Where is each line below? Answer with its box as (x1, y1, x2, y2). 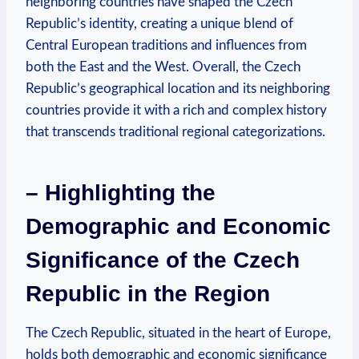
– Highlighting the (26, 179, 216, 205)
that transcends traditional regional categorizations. (26, 124, 325, 139)
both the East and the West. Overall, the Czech (26, 59, 301, 74)
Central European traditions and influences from (26, 38, 307, 52)
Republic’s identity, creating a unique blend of (26, 16, 293, 30)
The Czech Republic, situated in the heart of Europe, (26, 325, 331, 340)
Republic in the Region (26, 280, 270, 306)
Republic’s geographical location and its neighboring (26, 81, 330, 95)
